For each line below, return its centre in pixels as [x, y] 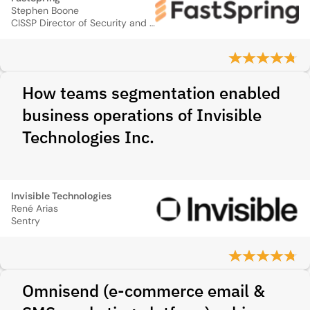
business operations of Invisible [142, 115]
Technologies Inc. [88, 137]
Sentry [26, 221]
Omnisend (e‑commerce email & [144, 291]
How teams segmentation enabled [151, 93]
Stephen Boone [45, 10]
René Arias [35, 208]
